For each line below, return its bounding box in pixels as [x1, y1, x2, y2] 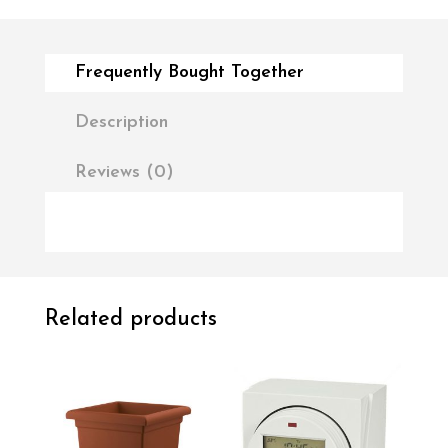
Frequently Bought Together [74, 62, 304, 82]
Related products [44, 307, 217, 331]
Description [74, 112, 168, 132]
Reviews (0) [74, 162, 174, 182]
